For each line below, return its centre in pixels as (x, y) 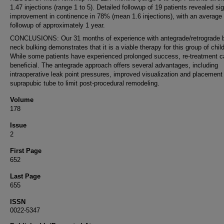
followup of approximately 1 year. (57, 25)
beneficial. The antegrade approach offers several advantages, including (114, 65)
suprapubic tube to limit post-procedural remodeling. (85, 83)
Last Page (25, 176)
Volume (22, 100)
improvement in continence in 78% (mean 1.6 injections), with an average (116, 16)
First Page (26, 151)
